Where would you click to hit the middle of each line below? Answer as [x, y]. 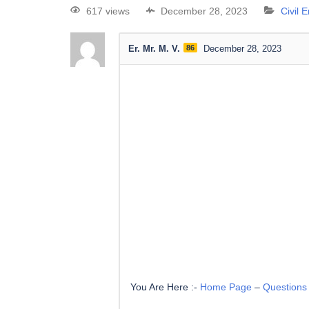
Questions [285, 287]
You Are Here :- [164, 287]
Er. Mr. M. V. [154, 49]
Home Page [226, 287]
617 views [108, 11]
